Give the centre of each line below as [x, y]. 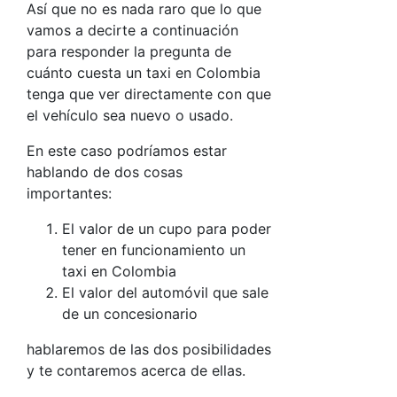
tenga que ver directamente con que [149, 94]
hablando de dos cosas [105, 172]
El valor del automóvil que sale [165, 292]
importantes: [69, 193]
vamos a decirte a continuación [132, 30]
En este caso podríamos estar [127, 151]
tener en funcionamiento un [154, 250]
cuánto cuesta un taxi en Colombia [144, 73]
